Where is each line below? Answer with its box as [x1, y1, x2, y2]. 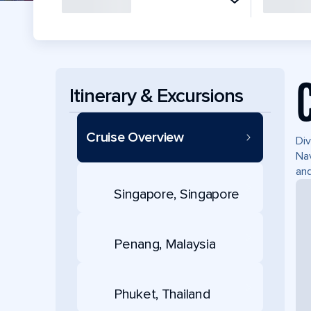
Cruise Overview [86, 129, 184, 146]
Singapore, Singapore [114, 185, 240, 203]
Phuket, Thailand [114, 285, 211, 303]
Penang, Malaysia [114, 235, 216, 253]
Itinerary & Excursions [69, 83, 243, 108]
